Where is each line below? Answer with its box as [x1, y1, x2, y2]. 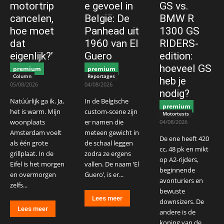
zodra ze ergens [84, 149, 131, 158]
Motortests [162, 110, 189, 117]
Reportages [87, 72, 115, 80]
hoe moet [10, 25, 54, 37]
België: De [84, 12, 130, 25]
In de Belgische [84, 96, 129, 106]
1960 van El [84, 37, 139, 50]
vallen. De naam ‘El [84, 159, 139, 169]
